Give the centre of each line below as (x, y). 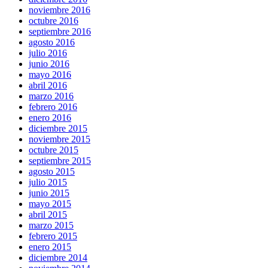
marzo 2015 (51, 226)
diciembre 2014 (58, 258)
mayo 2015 (50, 204)
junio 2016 (49, 64)
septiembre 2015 (60, 161)
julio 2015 (48, 182)
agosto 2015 (52, 172)
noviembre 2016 (60, 10)
